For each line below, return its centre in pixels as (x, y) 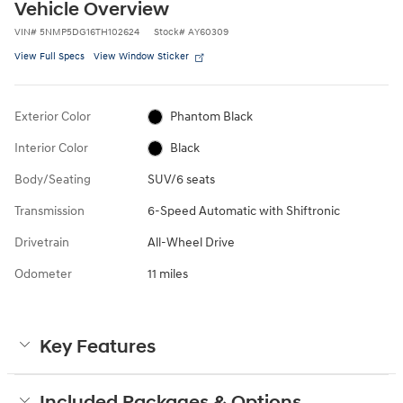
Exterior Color (53, 116)
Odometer (43, 273)
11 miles (167, 273)
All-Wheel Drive (191, 242)
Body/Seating (53, 179)
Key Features (98, 347)
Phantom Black (212, 116)
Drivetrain (42, 242)
